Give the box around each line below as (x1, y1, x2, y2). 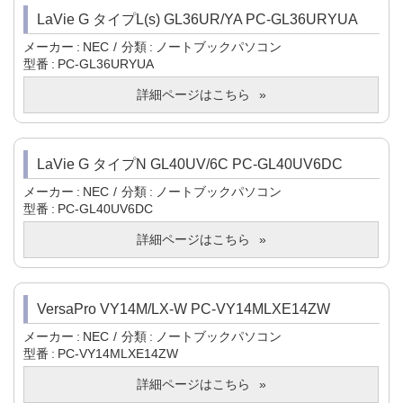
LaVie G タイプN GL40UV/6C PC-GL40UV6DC (37, 157, 343, 173)
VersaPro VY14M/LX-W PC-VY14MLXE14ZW (37, 301, 330, 318)
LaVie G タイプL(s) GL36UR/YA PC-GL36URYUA (37, 12, 358, 28)
